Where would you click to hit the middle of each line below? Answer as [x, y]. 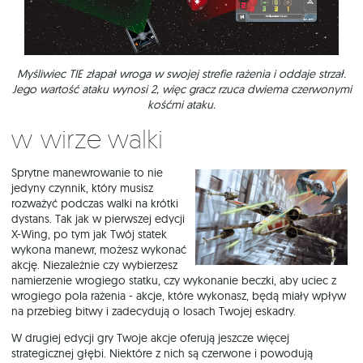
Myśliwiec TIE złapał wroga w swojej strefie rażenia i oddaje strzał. [181, 74]
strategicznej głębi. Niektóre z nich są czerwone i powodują [162, 354]
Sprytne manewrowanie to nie [87, 173]
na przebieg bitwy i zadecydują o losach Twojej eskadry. [155, 312]
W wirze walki [98, 139]
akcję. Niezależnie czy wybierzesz [94, 265]
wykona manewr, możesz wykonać [99, 250]
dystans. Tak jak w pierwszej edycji [98, 219]
